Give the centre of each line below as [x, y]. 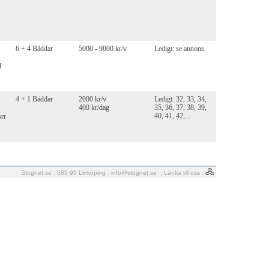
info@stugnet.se [134, 173]
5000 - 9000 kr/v [103, 49]
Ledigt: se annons [179, 49]
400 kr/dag [94, 108]
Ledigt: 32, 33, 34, [180, 99]
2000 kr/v [92, 99]
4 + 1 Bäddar [34, 99]
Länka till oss [182, 173]
